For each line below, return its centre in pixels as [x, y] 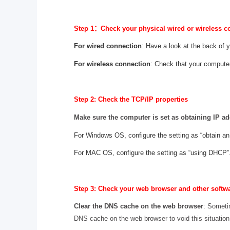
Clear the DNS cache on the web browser [139, 206]
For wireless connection [112, 64]
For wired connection [108, 46]
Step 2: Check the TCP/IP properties [131, 100]
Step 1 [84, 28]
